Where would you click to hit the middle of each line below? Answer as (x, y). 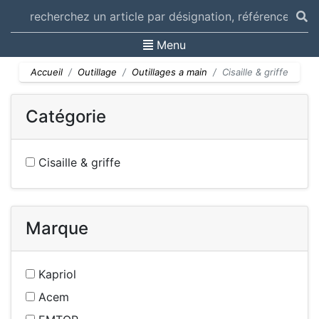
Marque (57, 228)
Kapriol (56, 274)
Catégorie (66, 116)
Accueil (47, 72)
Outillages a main (169, 72)
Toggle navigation (207, 44)
